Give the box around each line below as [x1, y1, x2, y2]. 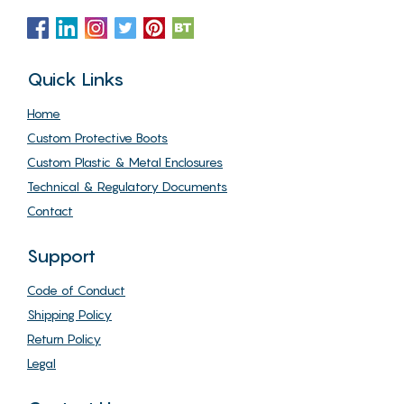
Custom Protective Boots [27, 130, 168, 146]
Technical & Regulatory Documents [27, 179, 227, 195]
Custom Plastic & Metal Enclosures [27, 154, 223, 170]
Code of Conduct [27, 282, 125, 298]
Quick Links [27, 69, 124, 91]
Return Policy [27, 331, 101, 347]
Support [27, 245, 96, 268]
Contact [27, 203, 73, 219]
